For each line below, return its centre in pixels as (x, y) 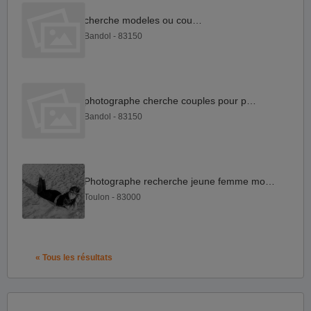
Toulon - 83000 (112, 197)
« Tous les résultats (74, 257)
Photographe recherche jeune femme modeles (270, 182)
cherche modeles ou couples (197, 20)
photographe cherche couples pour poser (251, 101)
